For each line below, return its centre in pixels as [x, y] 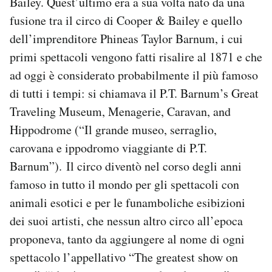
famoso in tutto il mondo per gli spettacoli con [124, 184]
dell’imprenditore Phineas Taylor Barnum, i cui [126, 39]
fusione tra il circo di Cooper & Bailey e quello [126, 20]
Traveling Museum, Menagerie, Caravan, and [120, 111]
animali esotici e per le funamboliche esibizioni [127, 202]
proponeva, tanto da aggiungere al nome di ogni [127, 239]
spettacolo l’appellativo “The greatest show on [124, 257]
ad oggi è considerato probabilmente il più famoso [134, 75]
